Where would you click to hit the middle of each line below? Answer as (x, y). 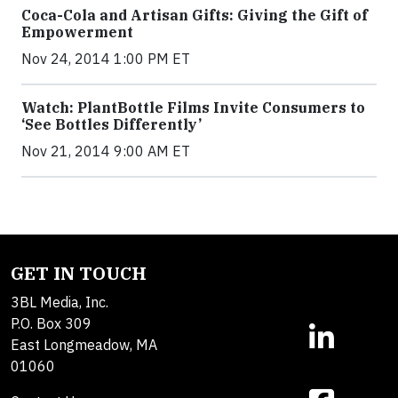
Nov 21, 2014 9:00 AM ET (106, 151)
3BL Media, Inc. (60, 302)
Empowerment (77, 32)
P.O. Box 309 (51, 324)
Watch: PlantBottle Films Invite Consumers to (193, 108)
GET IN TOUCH (79, 274)
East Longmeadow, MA (84, 345)
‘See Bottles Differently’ (111, 125)
